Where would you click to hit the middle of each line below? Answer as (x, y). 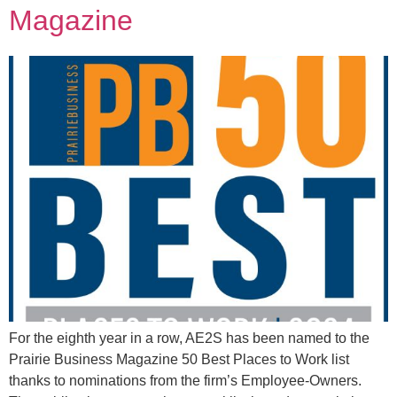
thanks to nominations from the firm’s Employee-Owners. (185, 381)
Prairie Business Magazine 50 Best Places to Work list (179, 360)
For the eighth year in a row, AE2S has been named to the (189, 339)
